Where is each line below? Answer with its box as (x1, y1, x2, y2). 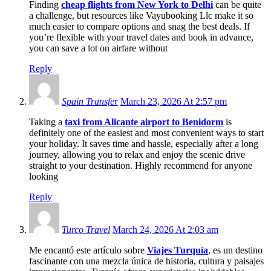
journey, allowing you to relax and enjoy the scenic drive (29, 149, 245, 160)
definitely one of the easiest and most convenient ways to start (29, 128, 264, 139)
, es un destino (208, 245, 263, 256)
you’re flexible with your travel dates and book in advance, (29, 32, 253, 43)
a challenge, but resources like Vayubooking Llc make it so (29, 10, 253, 21)
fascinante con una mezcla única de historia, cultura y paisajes (29, 256, 264, 267)
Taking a (29, 117, 65, 128)
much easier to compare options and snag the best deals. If (29, 21, 250, 32)
